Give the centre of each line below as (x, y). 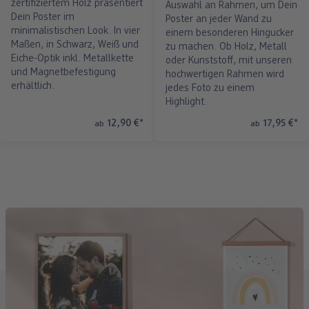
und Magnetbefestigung (63, 72)
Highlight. (186, 102)
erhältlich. (33, 86)
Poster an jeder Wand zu (219, 19)
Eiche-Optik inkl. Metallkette (72, 59)
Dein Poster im (43, 17)
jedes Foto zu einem (210, 88)
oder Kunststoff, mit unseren (229, 61)
